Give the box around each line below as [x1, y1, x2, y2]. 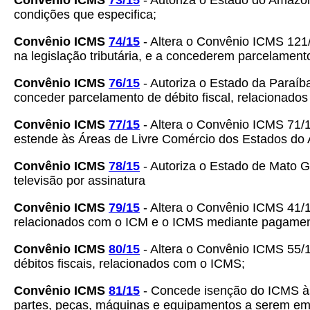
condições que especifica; [14, 8, 156, 21]
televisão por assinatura [14, 174, 145, 188]
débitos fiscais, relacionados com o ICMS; [14, 257, 245, 271]
